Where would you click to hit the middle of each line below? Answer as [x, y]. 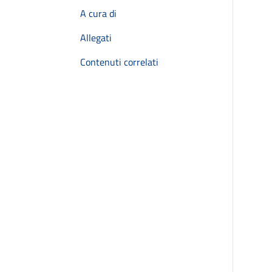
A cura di [98, 13]
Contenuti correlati [119, 62]
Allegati [96, 38]
